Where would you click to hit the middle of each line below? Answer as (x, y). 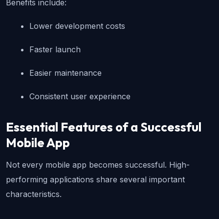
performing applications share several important (95, 180)
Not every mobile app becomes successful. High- (98, 165)
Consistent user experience (80, 97)
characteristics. (34, 194)
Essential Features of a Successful (104, 127)
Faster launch (55, 50)
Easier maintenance (66, 73)
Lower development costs (77, 26)
